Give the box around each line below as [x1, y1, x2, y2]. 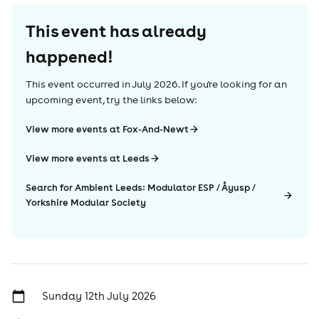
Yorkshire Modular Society [26, 197, 146, 209]
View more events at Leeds [26, 152, 150, 164]
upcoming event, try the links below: [26, 93, 197, 106]
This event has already [26, 20, 206, 41]
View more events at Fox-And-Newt [26, 123, 189, 135]
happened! [26, 46, 113, 67]
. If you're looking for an [178, 78, 287, 90]
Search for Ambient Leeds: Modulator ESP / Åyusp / [26, 182, 255, 194]
